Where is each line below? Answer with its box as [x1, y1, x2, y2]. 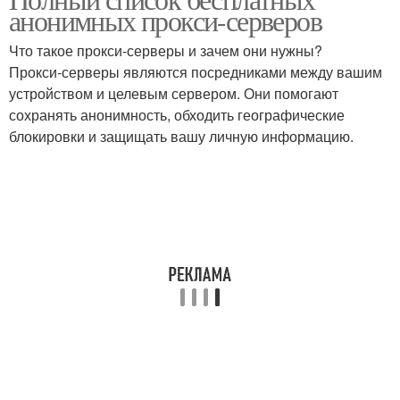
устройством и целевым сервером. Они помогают [9, 83, 338, 104]
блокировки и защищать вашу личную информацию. [9, 126, 354, 146]
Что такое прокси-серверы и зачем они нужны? [9, 40, 322, 61]
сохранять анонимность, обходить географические [9, 104, 345, 125]
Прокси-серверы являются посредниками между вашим [9, 62, 382, 82]
